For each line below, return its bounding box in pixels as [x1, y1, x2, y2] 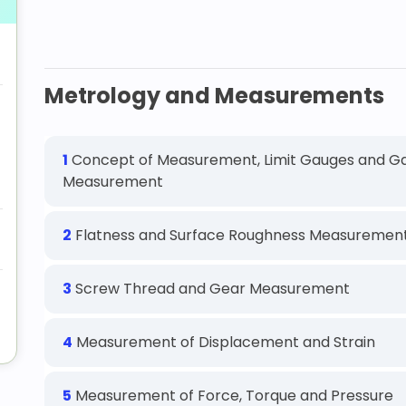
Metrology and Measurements [44, 81, 384, 111]
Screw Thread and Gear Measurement [72, 278, 350, 299]
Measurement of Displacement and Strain [72, 332, 375, 353]
